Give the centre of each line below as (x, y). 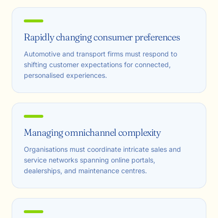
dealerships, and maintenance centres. (85, 171)
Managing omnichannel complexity (92, 132)
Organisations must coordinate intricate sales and (102, 149)
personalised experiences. (65, 75)
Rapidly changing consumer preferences (102, 37)
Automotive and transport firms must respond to (100, 54)
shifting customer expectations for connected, (97, 64)
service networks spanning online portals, (90, 160)
